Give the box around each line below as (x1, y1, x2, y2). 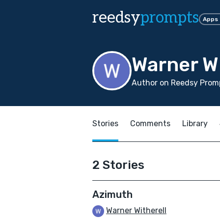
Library (182, 119, 208, 128)
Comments (130, 119, 170, 128)
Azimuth (92, 189, 133, 200)
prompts (140, 8, 199, 27)
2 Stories (92, 158, 144, 172)
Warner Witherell (106, 206, 166, 215)
